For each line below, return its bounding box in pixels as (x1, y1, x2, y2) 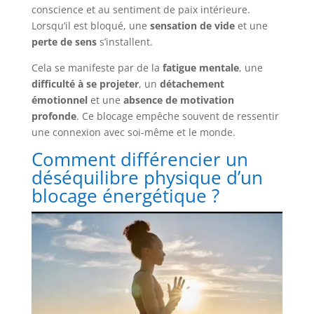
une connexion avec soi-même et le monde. (31, 125, 235, 139)
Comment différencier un (31, 146, 248, 172)
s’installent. (96, 35, 153, 49)
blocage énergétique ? (31, 183, 219, 209)
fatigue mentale (162, 61, 239, 75)
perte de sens (31, 35, 97, 49)
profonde (31, 109, 76, 123)
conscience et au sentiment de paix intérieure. (31, 3, 250, 17)
